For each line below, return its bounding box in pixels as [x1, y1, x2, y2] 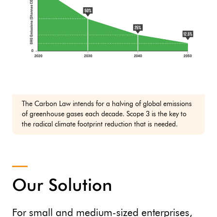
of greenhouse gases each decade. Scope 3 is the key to [22, 110, 186, 118]
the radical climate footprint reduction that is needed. [22, 121, 178, 128]
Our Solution [12, 177, 112, 195]
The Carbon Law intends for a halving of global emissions [22, 100, 192, 108]
